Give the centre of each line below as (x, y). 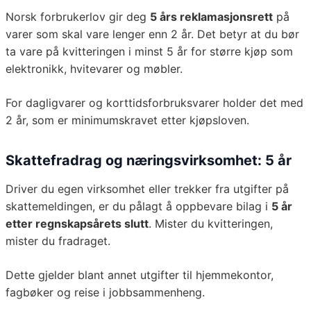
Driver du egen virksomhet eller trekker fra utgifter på (147, 189)
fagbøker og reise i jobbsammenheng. (105, 293)
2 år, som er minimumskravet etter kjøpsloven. (127, 120)
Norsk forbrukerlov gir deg (78, 17)
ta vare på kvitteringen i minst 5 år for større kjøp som (149, 52)
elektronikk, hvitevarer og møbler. (94, 69)
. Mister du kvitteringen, (211, 224)
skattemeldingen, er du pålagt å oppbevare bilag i (138, 207)
